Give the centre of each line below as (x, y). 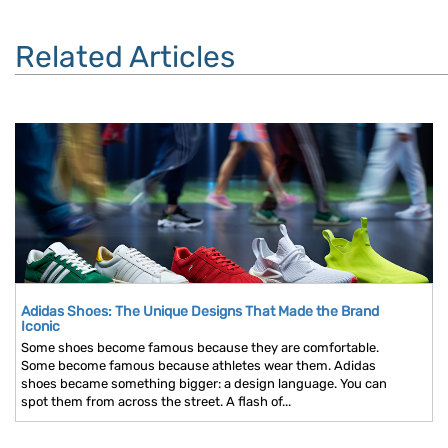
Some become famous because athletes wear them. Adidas (198, 366)
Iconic (40, 327)
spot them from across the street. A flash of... (156, 402)
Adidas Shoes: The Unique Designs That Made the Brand (200, 312)
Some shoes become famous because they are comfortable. (200, 348)
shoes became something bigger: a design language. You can (204, 384)
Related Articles (125, 57)
